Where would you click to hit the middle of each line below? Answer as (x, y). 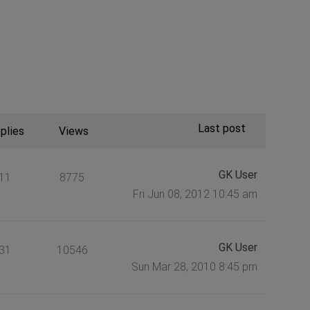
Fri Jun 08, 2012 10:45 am (195, 194)
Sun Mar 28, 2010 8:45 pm (194, 266)
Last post (221, 128)
